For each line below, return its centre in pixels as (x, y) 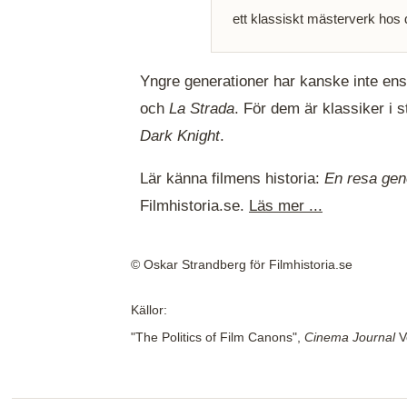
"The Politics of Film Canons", (218, 338)
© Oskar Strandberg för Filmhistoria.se (242, 265)
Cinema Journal (350, 338)
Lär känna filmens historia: (232, 178)
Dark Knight (180, 135)
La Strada (202, 108)
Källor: (149, 311)
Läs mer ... (286, 205)
